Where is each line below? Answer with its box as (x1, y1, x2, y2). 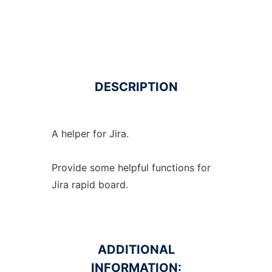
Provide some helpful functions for (51, 161, 211, 174)
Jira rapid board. (51, 178, 128, 191)
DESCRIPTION (94, 80, 178, 94)
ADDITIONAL (97, 242, 175, 257)
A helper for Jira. (51, 127, 129, 140)
